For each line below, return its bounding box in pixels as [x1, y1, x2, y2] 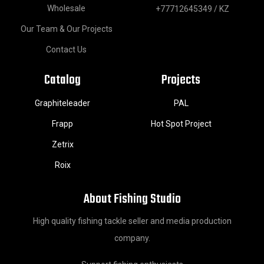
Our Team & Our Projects [20, 24, 113, 34]
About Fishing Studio [83, 189, 181, 210]
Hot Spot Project [150, 119, 212, 129]
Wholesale [47, 4, 86, 14]
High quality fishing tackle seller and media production [32, 216, 232, 226]
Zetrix [51, 140, 74, 150]
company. [114, 233, 150, 243]
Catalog [44, 70, 81, 91]
